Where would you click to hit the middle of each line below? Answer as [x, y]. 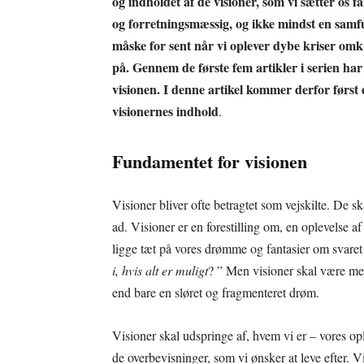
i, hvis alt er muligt [160, 270]
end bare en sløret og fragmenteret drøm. [216, 292]
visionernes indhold [165, 110]
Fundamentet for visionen [210, 161]
